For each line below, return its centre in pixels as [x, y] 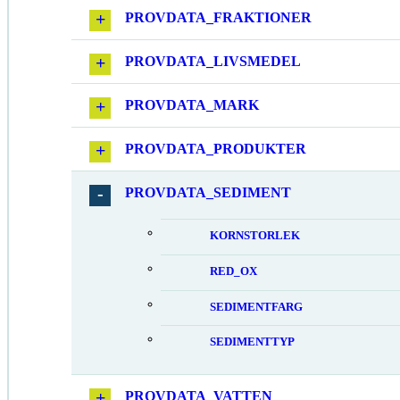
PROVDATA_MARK [192, 105]
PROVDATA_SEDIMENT [208, 192]
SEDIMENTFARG [256, 307]
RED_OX [233, 271]
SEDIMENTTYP [252, 342]
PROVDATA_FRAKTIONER [218, 17]
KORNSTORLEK [255, 236]
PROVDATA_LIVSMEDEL [213, 61]
